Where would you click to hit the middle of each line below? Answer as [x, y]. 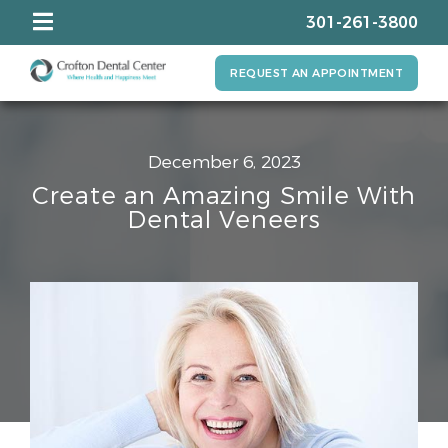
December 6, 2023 [224, 162]
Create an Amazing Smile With [224, 196]
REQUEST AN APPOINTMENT [316, 73]
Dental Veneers [224, 220]
